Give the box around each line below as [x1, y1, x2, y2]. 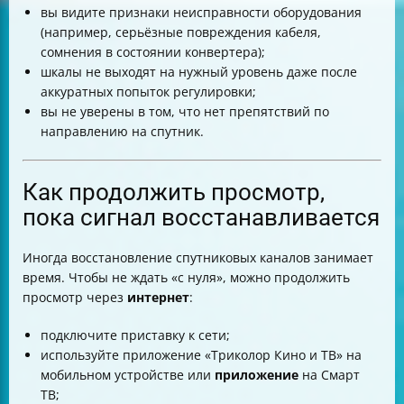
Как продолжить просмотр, [23, 179, 325, 207]
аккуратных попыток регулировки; [41, 83, 256, 101]
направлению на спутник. [41, 123, 204, 141]
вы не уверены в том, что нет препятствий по [41, 103, 329, 121]
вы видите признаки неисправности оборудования [41, 4, 362, 22]
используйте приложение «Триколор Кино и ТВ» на [41, 346, 362, 364]
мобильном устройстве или [41, 366, 215, 384]
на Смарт [298, 366, 360, 384]
